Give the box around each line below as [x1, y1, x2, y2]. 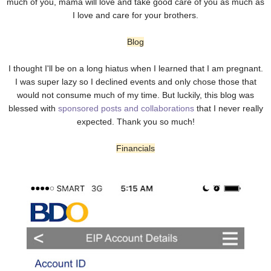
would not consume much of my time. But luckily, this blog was [17, 90, 254, 100]
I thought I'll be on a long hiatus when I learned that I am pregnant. [8, 64, 263, 74]
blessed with [8, 103, 58, 114]
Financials [116, 143, 155, 154]
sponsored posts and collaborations [57, 103, 194, 114]
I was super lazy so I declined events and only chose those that [15, 77, 256, 87]
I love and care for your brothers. [73, 10, 198, 21]
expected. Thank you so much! [76, 117, 195, 127]
